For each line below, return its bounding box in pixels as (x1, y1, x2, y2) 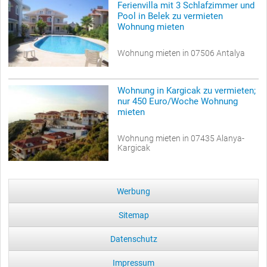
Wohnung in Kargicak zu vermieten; (117, 85, 256, 96)
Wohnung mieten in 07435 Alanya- (117, 133, 244, 143)
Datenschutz (110, 234, 157, 244)
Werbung (117, 187, 150, 197)
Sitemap (118, 210, 149, 221)
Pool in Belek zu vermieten (117, 10, 223, 21)
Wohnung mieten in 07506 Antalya (117, 48, 245, 58)
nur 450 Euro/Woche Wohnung (117, 95, 238, 107)
